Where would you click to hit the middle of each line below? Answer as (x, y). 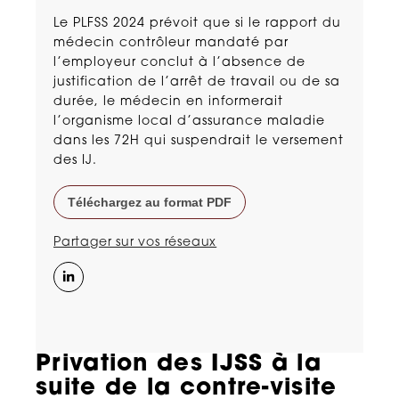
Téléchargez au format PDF (150, 202)
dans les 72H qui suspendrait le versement (199, 141)
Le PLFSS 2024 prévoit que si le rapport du (197, 24)
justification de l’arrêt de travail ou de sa (197, 82)
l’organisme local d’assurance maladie (189, 122)
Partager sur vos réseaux (135, 243)
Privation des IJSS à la (179, 365)
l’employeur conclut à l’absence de (179, 63)
